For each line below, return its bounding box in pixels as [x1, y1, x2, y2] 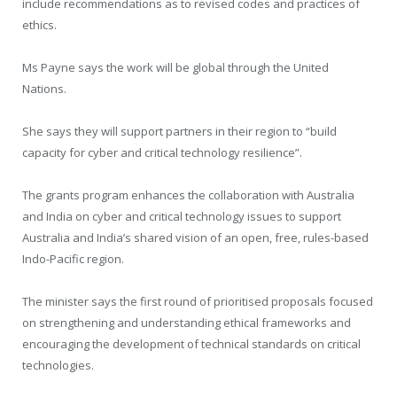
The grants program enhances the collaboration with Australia [22, 187, 354, 204]
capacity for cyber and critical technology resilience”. [22, 144, 302, 160]
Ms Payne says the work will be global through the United [22, 58, 329, 75]
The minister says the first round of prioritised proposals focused [22, 293, 373, 310]
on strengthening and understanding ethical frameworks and [22, 315, 351, 331]
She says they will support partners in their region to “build [22, 122, 337, 139]
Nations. [22, 80, 66, 97]
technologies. [22, 357, 94, 374]
